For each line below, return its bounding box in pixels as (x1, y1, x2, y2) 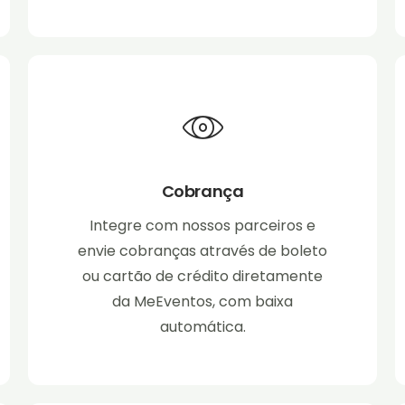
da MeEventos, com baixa (112, 291, 293, 313)
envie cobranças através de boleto (78, 240, 327, 262)
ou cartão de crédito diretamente (82, 266, 323, 287)
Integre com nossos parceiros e (89, 215, 316, 237)
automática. (159, 316, 246, 338)
